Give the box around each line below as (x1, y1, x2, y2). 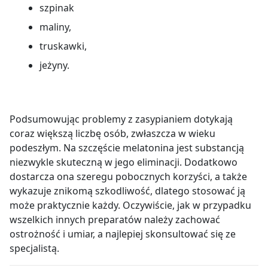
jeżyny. (39, 58, 69, 72)
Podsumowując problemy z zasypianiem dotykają (10, 112, 233, 126)
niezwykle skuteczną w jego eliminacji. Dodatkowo (10, 156, 237, 169)
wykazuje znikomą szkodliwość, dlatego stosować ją (10, 184, 245, 198)
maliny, (39, 20, 71, 33)
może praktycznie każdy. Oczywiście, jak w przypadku (10, 199, 251, 212)
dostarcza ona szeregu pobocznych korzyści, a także (10, 170, 247, 184)
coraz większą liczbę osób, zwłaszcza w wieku (10, 127, 215, 141)
